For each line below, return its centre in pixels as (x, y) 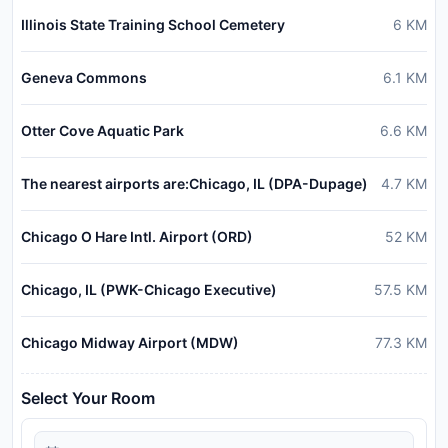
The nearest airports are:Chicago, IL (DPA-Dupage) (194, 184)
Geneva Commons (84, 78)
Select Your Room (88, 398)
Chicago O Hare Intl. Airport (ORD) (137, 237)
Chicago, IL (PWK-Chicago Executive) (149, 290)
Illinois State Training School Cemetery (153, 25)
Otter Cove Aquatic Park (102, 131)
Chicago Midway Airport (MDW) (130, 343)
